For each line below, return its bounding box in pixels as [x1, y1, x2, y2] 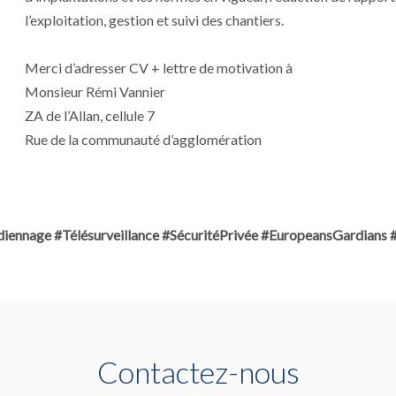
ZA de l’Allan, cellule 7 [25, 107, 155, 124]
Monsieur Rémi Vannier [25, 83, 165, 100]
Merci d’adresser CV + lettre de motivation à [25, 59, 293, 76]
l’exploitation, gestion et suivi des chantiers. [25, 11, 284, 28]
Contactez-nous [96, 354, 300, 390]
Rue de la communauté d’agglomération [25, 131, 262, 148]
